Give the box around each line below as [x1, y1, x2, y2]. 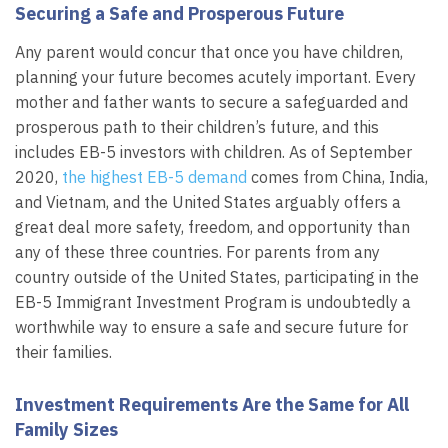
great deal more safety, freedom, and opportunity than [15, 216, 410, 237]
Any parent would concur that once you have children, [15, 41, 403, 62]
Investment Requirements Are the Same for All [15, 392, 409, 416]
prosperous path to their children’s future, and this [15, 116, 379, 137]
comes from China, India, [247, 166, 428, 187]
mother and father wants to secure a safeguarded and [15, 91, 408, 112]
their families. [15, 341, 112, 362]
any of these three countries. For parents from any [15, 241, 380, 262]
